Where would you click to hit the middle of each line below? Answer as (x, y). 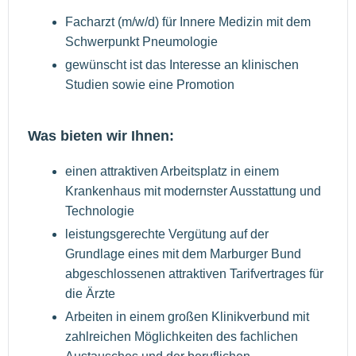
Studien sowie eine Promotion (150, 85)
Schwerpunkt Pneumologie (141, 42)
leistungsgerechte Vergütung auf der (167, 234)
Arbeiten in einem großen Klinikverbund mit (187, 317)
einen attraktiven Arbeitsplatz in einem (172, 172)
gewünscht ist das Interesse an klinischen (182, 65)
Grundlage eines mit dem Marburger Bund (183, 254)
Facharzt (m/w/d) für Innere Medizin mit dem (188, 22)
